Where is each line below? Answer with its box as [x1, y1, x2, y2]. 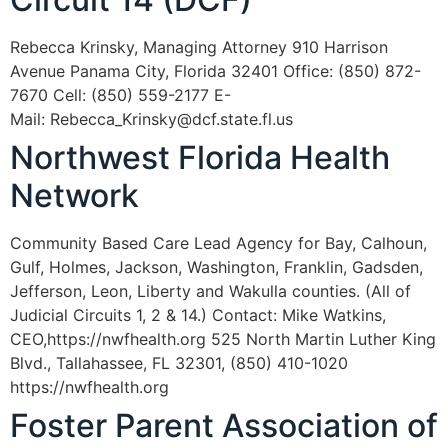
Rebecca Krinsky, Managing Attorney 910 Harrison [10, 36, 388, 57]
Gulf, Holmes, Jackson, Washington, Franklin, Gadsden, [10, 256, 423, 277]
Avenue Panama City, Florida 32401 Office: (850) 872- [10, 60, 421, 81]
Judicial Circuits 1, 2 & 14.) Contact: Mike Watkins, [10, 304, 386, 325]
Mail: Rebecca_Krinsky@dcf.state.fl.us [10, 108, 293, 129]
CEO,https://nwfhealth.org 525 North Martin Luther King [10, 328, 436, 349]
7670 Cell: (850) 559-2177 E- [10, 84, 231, 105]
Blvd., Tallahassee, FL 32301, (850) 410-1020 [10, 352, 348, 373]
